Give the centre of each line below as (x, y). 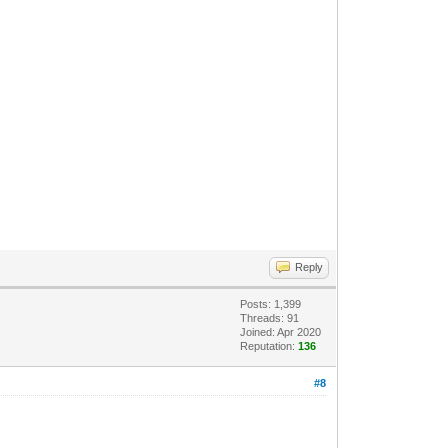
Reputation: (269, 345)
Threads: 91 (270, 317)
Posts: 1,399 (271, 303)
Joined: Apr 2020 (281, 331)
